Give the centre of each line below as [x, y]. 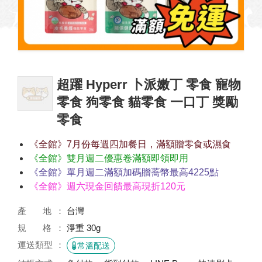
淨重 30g [84, 228]
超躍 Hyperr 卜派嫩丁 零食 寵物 [149, 85]
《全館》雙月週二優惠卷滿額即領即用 [109, 158]
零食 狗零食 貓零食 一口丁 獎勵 [147, 102]
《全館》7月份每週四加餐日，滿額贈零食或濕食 [130, 144]
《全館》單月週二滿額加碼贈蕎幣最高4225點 [124, 172]
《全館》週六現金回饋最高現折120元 [107, 186]
